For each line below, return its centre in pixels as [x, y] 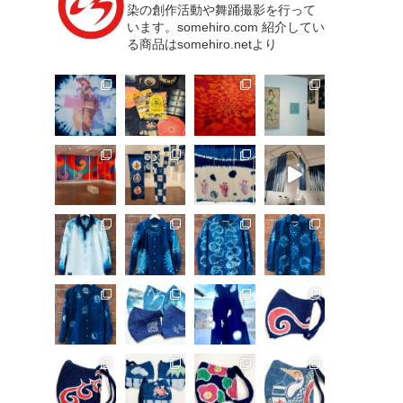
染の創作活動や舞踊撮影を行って [221, 10]
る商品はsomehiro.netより [202, 44]
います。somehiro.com [193, 27]
